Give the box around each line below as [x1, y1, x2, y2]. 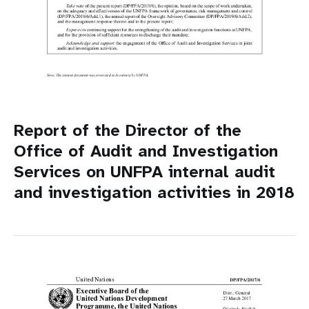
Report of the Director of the [14, 119, 241, 141]
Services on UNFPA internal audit [14, 160, 275, 183]
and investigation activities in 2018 [14, 181, 295, 203]
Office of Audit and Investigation [14, 139, 278, 162]
